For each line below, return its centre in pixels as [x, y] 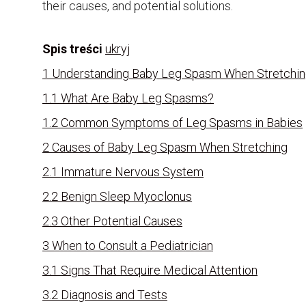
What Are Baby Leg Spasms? [137, 98]
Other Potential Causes [122, 221]
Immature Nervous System [132, 172]
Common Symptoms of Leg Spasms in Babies [182, 123]
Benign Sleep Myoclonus [126, 197]
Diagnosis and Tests [114, 295]
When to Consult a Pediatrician [133, 246]
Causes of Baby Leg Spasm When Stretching [170, 148]
